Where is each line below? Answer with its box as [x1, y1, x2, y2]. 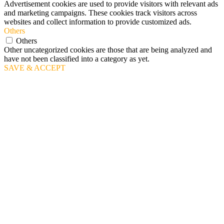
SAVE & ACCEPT [4, 63, 65, 72]
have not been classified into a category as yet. [4, 54, 149, 63]
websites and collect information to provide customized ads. [4, 17, 191, 26]
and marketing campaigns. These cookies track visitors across [4, 8, 197, 17]
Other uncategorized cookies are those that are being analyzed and [4, 45, 212, 54]
